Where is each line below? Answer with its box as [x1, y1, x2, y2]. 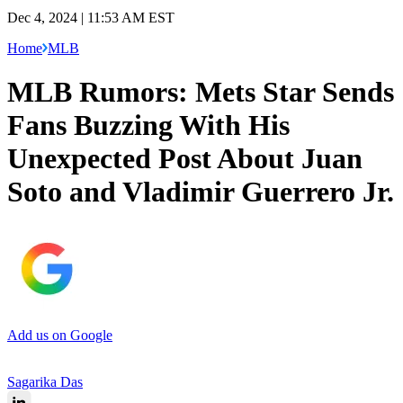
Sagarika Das [7, 373, 83, 390]
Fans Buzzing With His [7, 109, 290, 142]
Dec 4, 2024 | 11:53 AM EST [7, 9, 175, 25]
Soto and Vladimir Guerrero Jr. [7, 175, 394, 209]
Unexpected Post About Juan [7, 142, 363, 175]
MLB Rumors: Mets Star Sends [7, 76, 394, 109]
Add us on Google [7, 327, 112, 343]
